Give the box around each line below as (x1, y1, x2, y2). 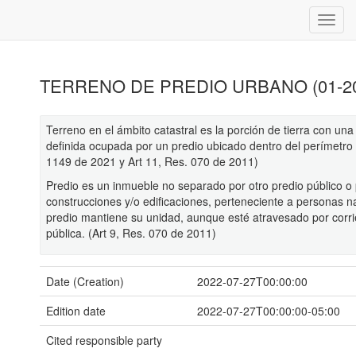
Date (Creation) (46, 273, 124, 289)
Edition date (46, 303, 106, 319)
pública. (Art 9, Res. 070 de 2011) (46, 225, 216, 241)
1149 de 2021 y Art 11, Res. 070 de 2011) (46, 153, 258, 169)
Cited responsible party (46, 332, 162, 348)
